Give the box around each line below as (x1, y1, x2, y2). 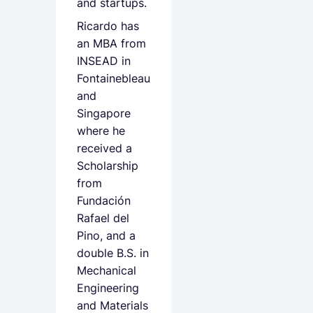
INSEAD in (77, 54, 131, 68)
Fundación (77, 194, 131, 208)
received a (77, 141, 132, 155)
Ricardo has (77, 19, 139, 33)
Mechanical (77, 263, 136, 277)
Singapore (77, 106, 131, 120)
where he (77, 124, 125, 138)
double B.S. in (77, 246, 149, 260)
